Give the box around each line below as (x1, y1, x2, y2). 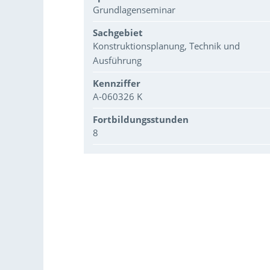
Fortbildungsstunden (93, 113, 189, 125)
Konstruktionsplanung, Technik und (93, 39, 240, 52)
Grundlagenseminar (93, 3, 176, 16)
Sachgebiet (93, 26, 143, 39)
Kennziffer (93, 77, 141, 89)
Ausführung (93, 54, 142, 66)
